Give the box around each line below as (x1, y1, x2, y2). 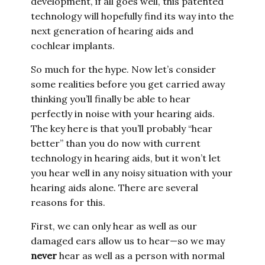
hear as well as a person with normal (57, 250, 225, 261)
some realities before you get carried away (31, 78, 225, 90)
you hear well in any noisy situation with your (31, 167, 233, 179)
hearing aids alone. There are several (31, 182, 199, 193)
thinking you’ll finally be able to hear (31, 93, 191, 105)
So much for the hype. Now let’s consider (31, 63, 216, 75)
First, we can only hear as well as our (31, 220, 198, 232)
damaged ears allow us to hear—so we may (31, 235, 225, 247)
